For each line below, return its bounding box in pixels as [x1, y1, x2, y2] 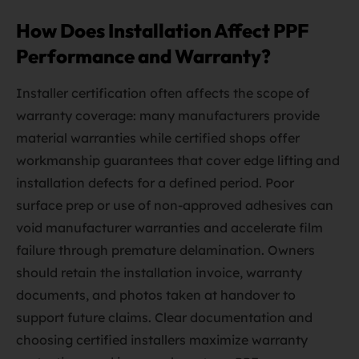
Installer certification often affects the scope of [16, 85, 309, 101]
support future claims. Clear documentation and [16, 309, 313, 325]
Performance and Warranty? [16, 44, 271, 68]
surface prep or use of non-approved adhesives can [16, 197, 333, 213]
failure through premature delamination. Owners [16, 242, 315, 258]
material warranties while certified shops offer [16, 130, 300, 146]
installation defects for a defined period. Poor [16, 175, 294, 191]
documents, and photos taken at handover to [16, 287, 296, 303]
